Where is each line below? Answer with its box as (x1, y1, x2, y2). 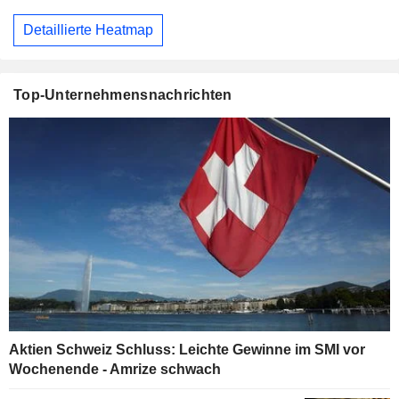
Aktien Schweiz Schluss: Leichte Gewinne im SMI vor (9, 342, 365, 358)
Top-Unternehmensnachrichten (13, 86, 232, 102)
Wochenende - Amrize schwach (9, 362, 221, 378)
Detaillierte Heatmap (23, 21, 153, 37)
